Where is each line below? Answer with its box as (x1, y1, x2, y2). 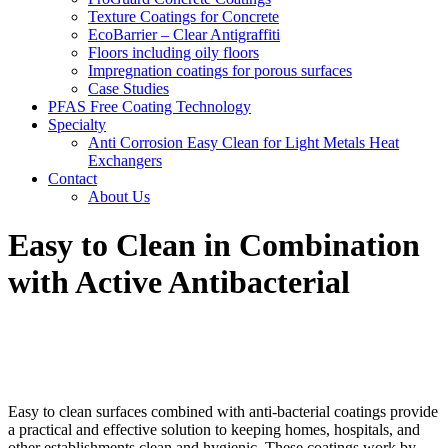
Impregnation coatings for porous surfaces (88, 62, 352, 79)
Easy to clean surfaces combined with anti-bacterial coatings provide (8, 402, 438, 420)
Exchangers (88, 152, 162, 169)
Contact (48, 170, 97, 187)
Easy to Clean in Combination (8, 227, 420, 264)
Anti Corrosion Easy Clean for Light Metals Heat (88, 134, 399, 151)
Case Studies (88, 80, 169, 97)
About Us (88, 188, 150, 205)
